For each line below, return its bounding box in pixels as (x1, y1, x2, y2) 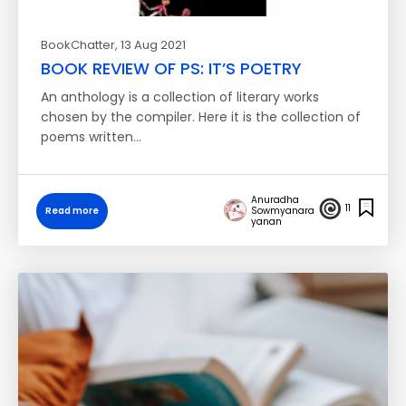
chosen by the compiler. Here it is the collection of (41, 108, 361, 126)
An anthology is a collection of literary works (41, 88, 319, 106)
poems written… (41, 128, 141, 146)
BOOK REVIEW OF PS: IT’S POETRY (41, 57, 302, 80)
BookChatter (41, 36, 115, 53)
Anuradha (251, 193, 299, 207)
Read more (45, 204, 99, 217)
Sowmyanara (251, 204, 314, 217)
